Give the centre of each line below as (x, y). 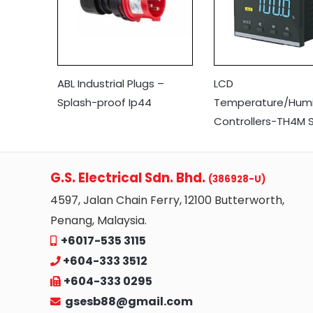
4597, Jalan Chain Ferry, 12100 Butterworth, (167, 200)
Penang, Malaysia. (99, 220)
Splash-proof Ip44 (104, 102)
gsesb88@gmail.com (127, 301)
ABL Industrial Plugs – (111, 83)
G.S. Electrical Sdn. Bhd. (129, 177)
